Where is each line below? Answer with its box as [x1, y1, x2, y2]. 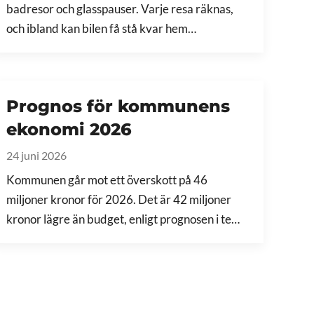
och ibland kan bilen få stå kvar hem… [6, 22, 197, 36]
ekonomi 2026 [6, 119, 132, 139]
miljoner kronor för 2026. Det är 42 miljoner [6, 193, 232, 207]
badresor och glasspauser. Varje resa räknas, [6, 2, 234, 16]
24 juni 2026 [6, 149, 67, 162]
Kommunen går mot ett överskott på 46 [6, 173, 208, 187]
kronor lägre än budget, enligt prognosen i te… [6, 212, 240, 226]
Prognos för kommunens [6, 96, 231, 116]
